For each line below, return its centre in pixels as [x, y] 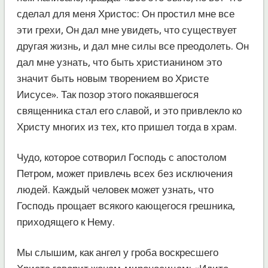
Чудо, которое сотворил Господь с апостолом [121, 157]
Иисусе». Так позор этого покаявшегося [107, 94]
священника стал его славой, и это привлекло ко [129, 110]
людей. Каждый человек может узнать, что [115, 189]
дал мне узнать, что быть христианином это [119, 62]
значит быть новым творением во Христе [112, 78]
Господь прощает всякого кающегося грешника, [126, 205]
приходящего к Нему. [66, 222]
